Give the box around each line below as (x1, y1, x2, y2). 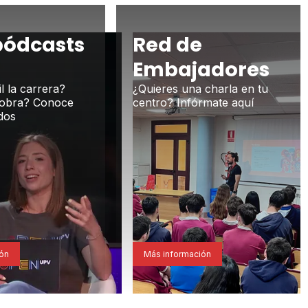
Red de (133, 31, 203, 59)
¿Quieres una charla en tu (133, 82, 269, 96)
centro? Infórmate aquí (133, 96, 254, 110)
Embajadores (133, 56, 270, 84)
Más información (144, 249, 212, 260)
